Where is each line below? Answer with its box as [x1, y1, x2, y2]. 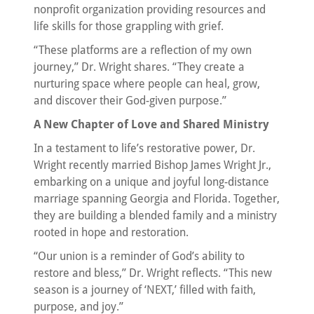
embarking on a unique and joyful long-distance [34, 175, 269, 189]
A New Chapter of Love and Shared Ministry [34, 117, 269, 131]
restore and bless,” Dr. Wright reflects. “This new [34, 266, 272, 280]
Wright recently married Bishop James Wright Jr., [34, 158, 271, 172]
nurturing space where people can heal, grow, [34, 76, 260, 90]
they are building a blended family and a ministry [34, 208, 277, 222]
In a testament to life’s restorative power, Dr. [34, 141, 255, 155]
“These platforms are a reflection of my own [34, 43, 252, 57]
